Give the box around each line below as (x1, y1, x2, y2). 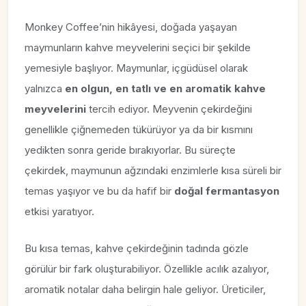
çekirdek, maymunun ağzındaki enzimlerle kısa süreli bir (25, 164, 281, 178)
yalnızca (25, 82, 65, 96)
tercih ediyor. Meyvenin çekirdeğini (86, 102, 252, 116)
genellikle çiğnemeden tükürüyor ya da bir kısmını (25, 123, 253, 137)
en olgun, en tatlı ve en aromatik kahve (65, 82, 266, 96)
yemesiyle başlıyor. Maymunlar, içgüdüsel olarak (25, 61, 248, 75)
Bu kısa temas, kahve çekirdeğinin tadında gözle (25, 242, 249, 255)
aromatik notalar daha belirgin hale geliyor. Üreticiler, (25, 283, 266, 296)
